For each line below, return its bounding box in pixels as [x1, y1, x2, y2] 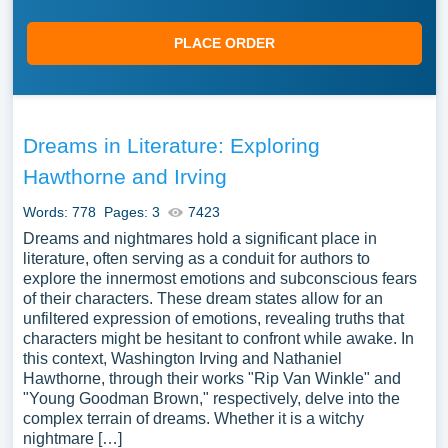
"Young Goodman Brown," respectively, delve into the [22, 390, 400, 407]
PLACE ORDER [173, 35, 275, 51]
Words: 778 [22, 204, 96, 220]
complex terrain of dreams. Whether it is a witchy [22, 410, 364, 427]
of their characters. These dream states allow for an [22, 290, 383, 307]
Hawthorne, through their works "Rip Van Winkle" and [22, 370, 401, 387]
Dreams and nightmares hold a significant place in [22, 230, 377, 247]
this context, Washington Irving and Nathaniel [22, 350, 342, 367]
